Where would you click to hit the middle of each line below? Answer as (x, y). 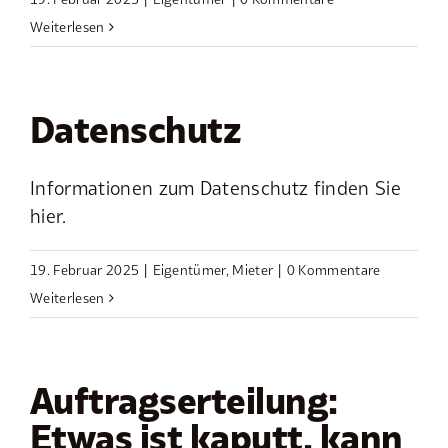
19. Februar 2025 (85, 270)
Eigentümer (189, 270)
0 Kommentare (333, 270)
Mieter (253, 270)
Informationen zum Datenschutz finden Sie (215, 188)
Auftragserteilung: (184, 401)
